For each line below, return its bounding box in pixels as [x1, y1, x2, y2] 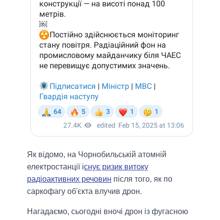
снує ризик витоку [84, 163, 148, 171]
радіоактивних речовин [27, 175, 111, 184]
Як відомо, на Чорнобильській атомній [27, 150, 166, 159]
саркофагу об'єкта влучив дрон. [27, 187, 142, 196]
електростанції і [27, 163, 84, 171]
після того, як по [111, 175, 172, 184]
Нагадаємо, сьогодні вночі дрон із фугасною [27, 207, 188, 216]
